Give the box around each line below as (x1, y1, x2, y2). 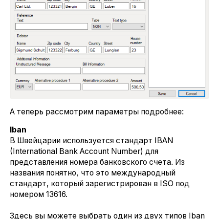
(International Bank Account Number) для (10, 147, 158, 156)
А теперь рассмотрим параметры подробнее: (10, 107, 184, 117)
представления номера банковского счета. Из (10, 157, 185, 167)
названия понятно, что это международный (10, 168, 175, 178)
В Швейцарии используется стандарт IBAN (10, 136, 173, 146)
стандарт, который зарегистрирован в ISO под (10, 179, 190, 189)
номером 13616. (10, 190, 67, 199)
